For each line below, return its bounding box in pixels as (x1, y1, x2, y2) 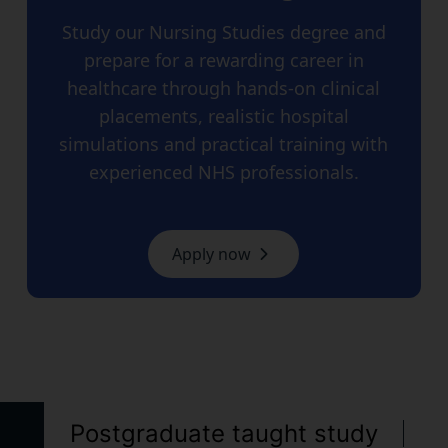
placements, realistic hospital (98, 104, 349, 128)
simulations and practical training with (59, 132, 389, 156)
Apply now (172, 243, 252, 265)
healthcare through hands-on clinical (67, 76, 381, 100)
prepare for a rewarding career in (83, 48, 364, 72)
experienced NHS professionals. (88, 160, 359, 184)
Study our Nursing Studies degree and (61, 20, 386, 44)
